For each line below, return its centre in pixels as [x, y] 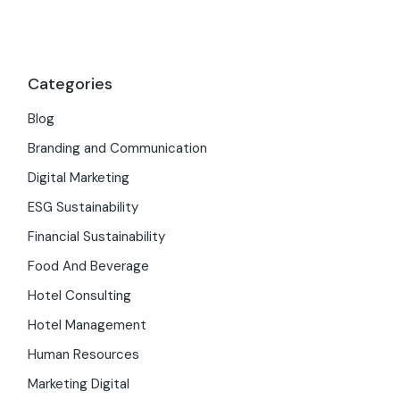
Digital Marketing [79, 178]
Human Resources [84, 354]
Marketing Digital [79, 384]
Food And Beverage [89, 266]
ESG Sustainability [83, 207]
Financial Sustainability [97, 237]
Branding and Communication [118, 148]
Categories [71, 84]
